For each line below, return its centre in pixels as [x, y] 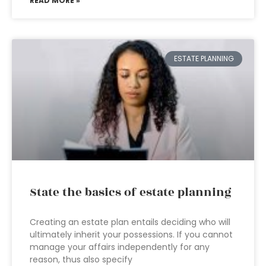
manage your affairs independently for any [120, 247]
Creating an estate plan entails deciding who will [130, 222]
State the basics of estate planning [131, 192]
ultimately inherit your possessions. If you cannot [131, 235]
